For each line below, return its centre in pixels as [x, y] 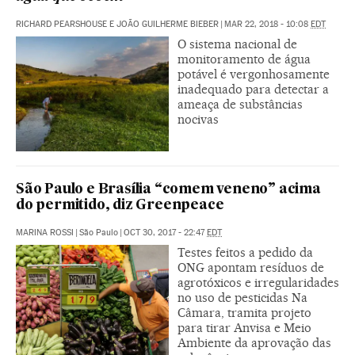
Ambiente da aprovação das [254, 342]
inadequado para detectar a [253, 89]
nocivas [198, 119]
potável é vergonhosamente [254, 74]
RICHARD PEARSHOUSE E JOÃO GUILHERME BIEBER [117, 24]
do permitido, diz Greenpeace [120, 205]
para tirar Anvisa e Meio [244, 327]
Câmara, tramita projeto [244, 312]
